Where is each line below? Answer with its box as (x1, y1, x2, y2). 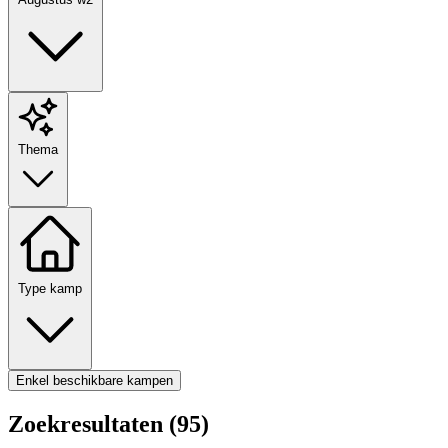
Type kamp (18, 280, 82, 296)
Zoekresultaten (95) (8, 410, 209, 437)
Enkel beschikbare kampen (16, 372, 173, 388)
